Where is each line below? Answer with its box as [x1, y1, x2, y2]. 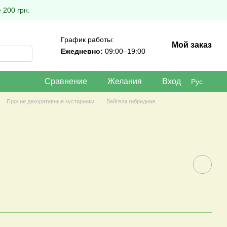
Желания [107, 77, 142, 86]
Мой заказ [172, 41, 212, 49]
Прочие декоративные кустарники [6, 98, 94, 104]
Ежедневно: [61, 47, 103, 55]
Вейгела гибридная [106, 98, 155, 104]
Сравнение [45, 77, 87, 86]
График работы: [61, 35, 114, 44]
